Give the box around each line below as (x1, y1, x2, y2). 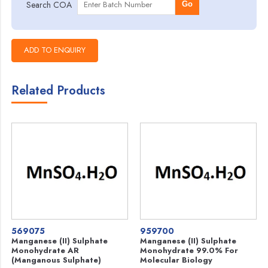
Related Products (11, 82, 106, 99)
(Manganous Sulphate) (11, 254, 102, 266)
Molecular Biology (140, 254, 212, 266)
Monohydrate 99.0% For (140, 245, 238, 256)
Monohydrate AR (11, 245, 80, 256)
